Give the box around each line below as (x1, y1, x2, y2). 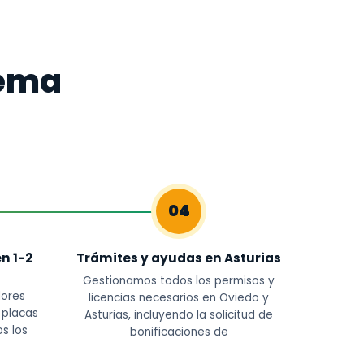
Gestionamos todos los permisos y (83, 273, 275, 288)
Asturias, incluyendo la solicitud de (84, 307, 273, 323)
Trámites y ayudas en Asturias (76, 249, 281, 266)
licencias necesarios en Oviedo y (89, 290, 269, 305)
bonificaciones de (129, 324, 228, 340)
